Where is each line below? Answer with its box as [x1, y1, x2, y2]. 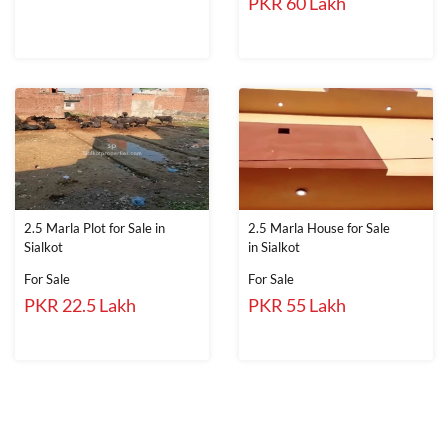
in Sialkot [248, 239, 300, 255]
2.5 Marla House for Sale [248, 220, 390, 236]
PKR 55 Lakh [248, 294, 346, 316]
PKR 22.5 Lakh [24, 294, 136, 316]
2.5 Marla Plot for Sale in [24, 220, 165, 236]
